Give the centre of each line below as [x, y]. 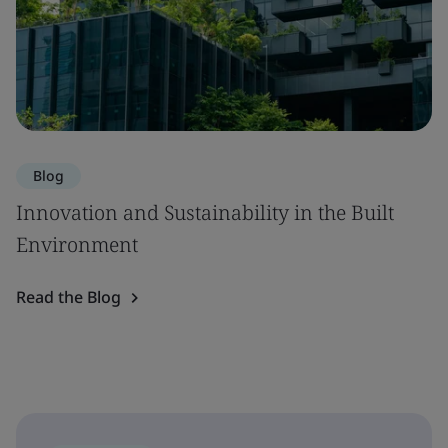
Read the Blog [68, 297]
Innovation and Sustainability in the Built [205, 212]
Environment [77, 244]
